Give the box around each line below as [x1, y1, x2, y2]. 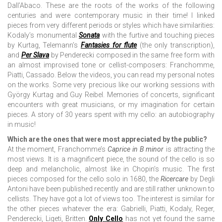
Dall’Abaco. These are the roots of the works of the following [7, 1, 215, 10]
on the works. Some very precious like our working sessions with [7, 81, 215, 89]
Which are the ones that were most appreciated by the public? [7, 135, 207, 144]
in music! [7, 120, 36, 129]
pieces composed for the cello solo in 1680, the [7, 175, 161, 183]
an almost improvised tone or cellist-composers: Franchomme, [7, 61, 215, 69]
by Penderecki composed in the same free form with [49, 51, 215, 59]
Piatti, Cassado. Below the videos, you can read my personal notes [7, 71, 215, 79]
